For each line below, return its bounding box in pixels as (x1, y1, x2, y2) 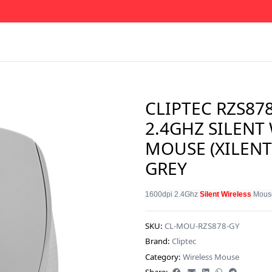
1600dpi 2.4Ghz (144, 189, 200, 199)
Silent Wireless (199, 189, 251, 199)
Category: (144, 251, 181, 262)
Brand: (144, 236, 170, 246)
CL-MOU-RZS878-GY (164, 220, 239, 231)
